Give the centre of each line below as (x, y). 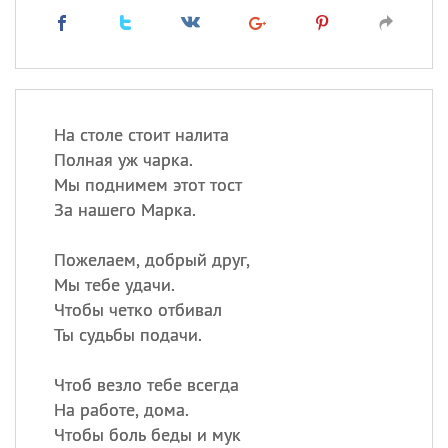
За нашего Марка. (124, 209)
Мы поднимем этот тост (147, 184)
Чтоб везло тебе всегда (146, 384)
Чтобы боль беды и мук (147, 434)
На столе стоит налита (141, 134)
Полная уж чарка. (123, 159)
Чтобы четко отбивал (137, 309)
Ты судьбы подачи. (127, 334)
